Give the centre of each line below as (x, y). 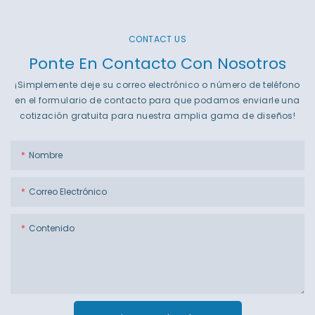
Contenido (52, 228)
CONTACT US (157, 39)
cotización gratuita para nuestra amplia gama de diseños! (157, 115)
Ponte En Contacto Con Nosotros (157, 64)
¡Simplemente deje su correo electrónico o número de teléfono (157, 84)
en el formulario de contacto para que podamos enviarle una (157, 100)
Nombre (46, 155)
